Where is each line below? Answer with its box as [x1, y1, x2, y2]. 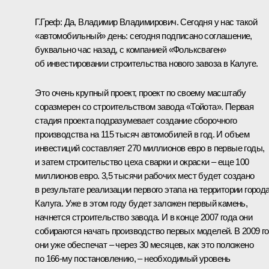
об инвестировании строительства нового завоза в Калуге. [35, 58, 258, 69]
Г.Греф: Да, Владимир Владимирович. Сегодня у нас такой [35, 17, 257, 28]
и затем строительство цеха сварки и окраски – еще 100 [35, 157, 249, 168]
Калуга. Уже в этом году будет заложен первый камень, [35, 198, 248, 209]
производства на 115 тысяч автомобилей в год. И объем [35, 129, 250, 140]
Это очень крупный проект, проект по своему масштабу [35, 88, 246, 98]
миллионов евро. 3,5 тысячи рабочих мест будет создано [35, 171, 255, 181]
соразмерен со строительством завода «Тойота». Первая [35, 101, 254, 112]
